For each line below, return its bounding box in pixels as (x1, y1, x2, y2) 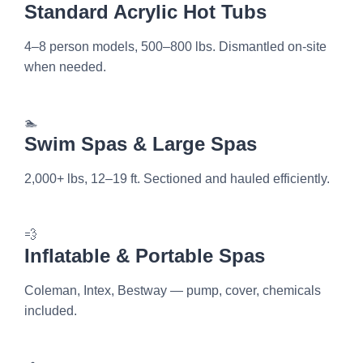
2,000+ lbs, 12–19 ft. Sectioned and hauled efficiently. (24, 171, 330, 186)
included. (24, 303, 77, 318)
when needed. (24, 59, 106, 74)
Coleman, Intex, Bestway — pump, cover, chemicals (24, 283, 321, 297)
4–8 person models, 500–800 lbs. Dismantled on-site (24, 39, 327, 53)
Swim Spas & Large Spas (24, 132, 257, 155)
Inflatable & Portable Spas (24, 244, 265, 267)
